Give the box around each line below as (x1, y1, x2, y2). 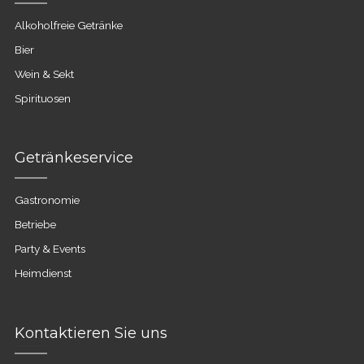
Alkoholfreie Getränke (14, 19, 123, 32)
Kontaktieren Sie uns (14, 324, 167, 342)
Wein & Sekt (14, 67, 74, 80)
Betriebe (14, 218, 56, 231)
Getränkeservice (14, 149, 133, 167)
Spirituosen (14, 92, 71, 105)
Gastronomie (14, 193, 80, 206)
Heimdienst (14, 266, 71, 279)
